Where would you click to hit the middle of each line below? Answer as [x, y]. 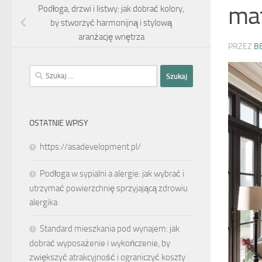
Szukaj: [41, 72]
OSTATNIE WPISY [59, 123]
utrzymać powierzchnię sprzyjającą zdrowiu [108, 189]
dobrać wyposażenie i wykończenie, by [100, 244]
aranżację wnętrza [111, 37]
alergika [43, 203]
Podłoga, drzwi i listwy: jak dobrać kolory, [111, 9]
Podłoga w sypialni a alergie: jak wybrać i [112, 174]
